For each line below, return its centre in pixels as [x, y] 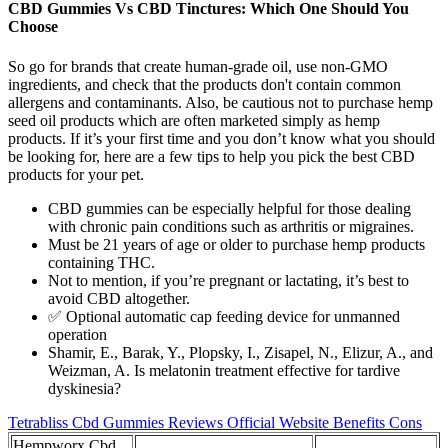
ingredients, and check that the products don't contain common [204, 84]
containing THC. [101, 262]
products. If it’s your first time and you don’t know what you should [221, 138]
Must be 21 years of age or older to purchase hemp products [236, 244]
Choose [33, 27]
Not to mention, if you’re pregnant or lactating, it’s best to [228, 280]
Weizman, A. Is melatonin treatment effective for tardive [224, 370]
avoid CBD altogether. [119, 298]
